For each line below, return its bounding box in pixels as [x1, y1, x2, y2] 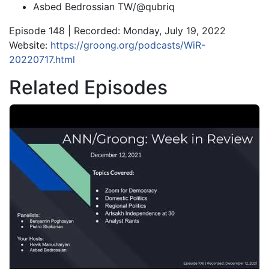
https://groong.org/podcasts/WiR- [50, 39, 205, 52]
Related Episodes [9, 76, 168, 100]
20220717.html [9, 53, 75, 66]
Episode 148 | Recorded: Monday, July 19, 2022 [9, 25, 226, 37]
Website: [9, 39, 50, 52]
